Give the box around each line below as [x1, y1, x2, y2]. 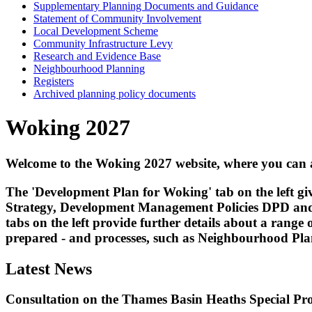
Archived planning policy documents [33, 88, 196, 100]
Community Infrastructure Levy [33, 38, 173, 49]
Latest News [6, 259, 92, 278]
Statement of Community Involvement [33, 13, 201, 24]
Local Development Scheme [33, 25, 158, 37]
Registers [33, 75, 74, 87]
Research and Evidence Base [33, 50, 161, 62]
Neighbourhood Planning [33, 63, 145, 75]
